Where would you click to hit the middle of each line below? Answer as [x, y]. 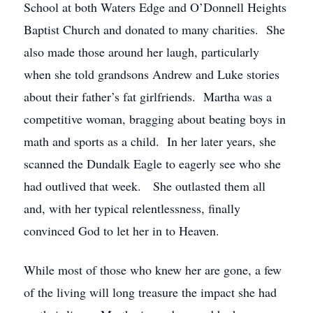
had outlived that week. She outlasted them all [145, 186]
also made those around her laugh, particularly [141, 52]
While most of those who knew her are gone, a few [153, 270]
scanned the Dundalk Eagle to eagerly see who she [152, 163]
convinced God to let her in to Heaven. [122, 231]
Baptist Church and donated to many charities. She [154, 29]
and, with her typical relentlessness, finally [132, 208]
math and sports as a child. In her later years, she [150, 141]
